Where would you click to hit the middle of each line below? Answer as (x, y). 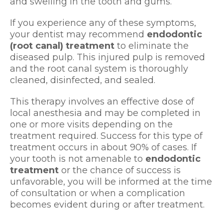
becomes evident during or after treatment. (107, 205)
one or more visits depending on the (91, 125)
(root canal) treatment (62, 46)
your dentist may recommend (78, 35)
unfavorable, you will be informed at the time (111, 182)
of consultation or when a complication (98, 193)
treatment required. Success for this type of (106, 136)
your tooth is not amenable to (78, 159)
